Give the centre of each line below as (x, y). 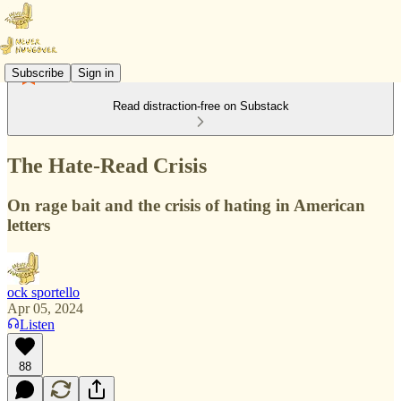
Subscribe (38, 73)
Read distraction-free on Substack (200, 106)
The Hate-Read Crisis (107, 165)
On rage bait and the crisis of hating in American (186, 205)
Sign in (96, 73)
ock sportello (43, 292)
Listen (37, 324)
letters (29, 225)
